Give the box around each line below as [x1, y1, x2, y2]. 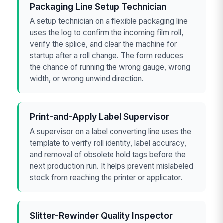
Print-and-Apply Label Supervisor [30, 111, 170, 122]
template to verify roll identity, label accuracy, [30, 138, 187, 148]
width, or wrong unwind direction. [30, 74, 144, 84]
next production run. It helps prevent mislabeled [30, 161, 194, 171]
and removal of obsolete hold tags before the [30, 149, 186, 159]
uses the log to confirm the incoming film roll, [30, 28, 184, 38]
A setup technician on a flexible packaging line [30, 16, 188, 26]
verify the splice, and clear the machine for [30, 39, 177, 49]
